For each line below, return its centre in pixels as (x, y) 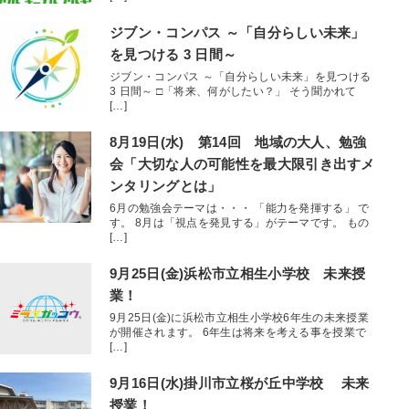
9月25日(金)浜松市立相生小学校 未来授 (238, 274)
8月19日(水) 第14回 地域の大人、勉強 (238, 142)
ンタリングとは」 (166, 186)
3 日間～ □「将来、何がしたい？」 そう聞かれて (233, 92)
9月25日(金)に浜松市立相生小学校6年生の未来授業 (239, 318)
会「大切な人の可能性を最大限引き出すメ (242, 164)
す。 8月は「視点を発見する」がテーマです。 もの (240, 223)
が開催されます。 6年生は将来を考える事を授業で (238, 333)
